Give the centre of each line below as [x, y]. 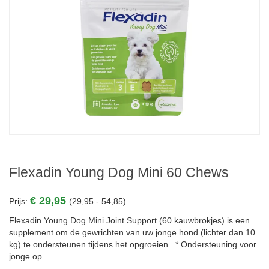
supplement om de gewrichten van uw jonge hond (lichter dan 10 [132, 232]
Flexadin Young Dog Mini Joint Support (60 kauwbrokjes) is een [129, 220]
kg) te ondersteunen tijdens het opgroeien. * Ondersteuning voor [133, 244]
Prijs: [20, 201]
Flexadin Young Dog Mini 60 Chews [119, 172]
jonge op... [29, 256]
